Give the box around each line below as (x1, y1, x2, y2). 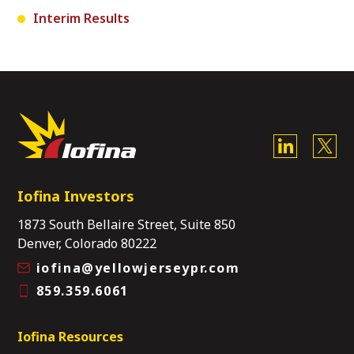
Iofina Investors (17, 186, 134, 205)
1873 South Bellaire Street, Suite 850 (17, 215, 235, 233)
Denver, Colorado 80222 (17, 234, 156, 252)
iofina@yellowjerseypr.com (36, 258, 240, 277)
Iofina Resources (17, 327, 123, 345)
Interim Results (33, 9, 130, 27)
